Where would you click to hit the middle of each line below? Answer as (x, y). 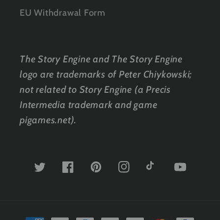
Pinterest (108, 173)
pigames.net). (48, 120)
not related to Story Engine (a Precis (95, 89)
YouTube (191, 173)
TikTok (159, 173)
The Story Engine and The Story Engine (101, 59)
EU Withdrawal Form (63, 12)
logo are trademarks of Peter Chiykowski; (106, 74)
